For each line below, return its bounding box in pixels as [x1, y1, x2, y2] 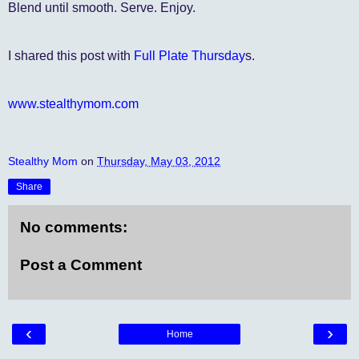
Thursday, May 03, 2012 [97, 154, 220, 167]
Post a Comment [20, 256, 142, 274]
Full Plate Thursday [134, 48, 245, 63]
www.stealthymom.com [8, 96, 139, 111]
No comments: [20, 218, 127, 236]
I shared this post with [8, 48, 134, 63]
